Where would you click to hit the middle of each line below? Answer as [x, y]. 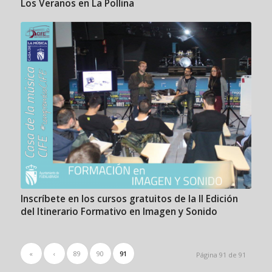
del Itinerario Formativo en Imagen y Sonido [119, 211]
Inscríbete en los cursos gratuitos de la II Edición [129, 199]
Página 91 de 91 [221, 254]
